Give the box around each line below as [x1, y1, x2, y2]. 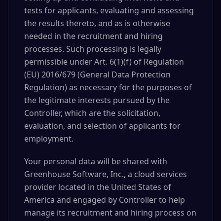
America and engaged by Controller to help [24, 194, 185, 205]
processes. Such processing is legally [24, 43, 161, 54]
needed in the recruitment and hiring [24, 31, 163, 41]
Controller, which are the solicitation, [24, 108, 160, 118]
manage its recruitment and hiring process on [24, 207, 196, 218]
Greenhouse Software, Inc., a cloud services [24, 169, 187, 180]
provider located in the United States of [24, 182, 171, 192]
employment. [24, 133, 74, 144]
